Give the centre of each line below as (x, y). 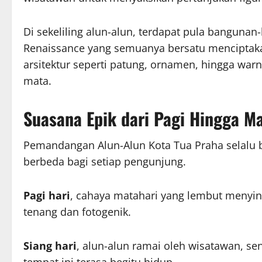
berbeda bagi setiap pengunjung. (105, 161)
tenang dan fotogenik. (77, 211)
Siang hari (50, 245)
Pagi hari (47, 195)
